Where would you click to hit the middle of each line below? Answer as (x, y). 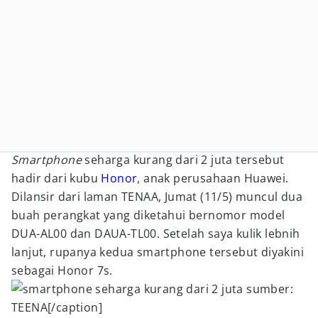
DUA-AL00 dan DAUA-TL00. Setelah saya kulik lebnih (156, 234)
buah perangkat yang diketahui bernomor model (148, 215)
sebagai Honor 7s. (62, 270)
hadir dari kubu (56, 178)
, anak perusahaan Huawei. (213, 178)
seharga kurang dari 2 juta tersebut (183, 160)
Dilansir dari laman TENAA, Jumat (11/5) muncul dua (157, 197)
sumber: (268, 289)
